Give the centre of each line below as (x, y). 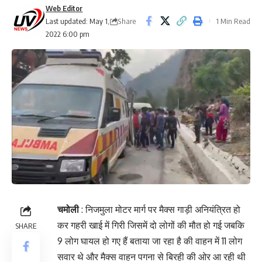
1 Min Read (233, 21)
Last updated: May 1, (78, 21)
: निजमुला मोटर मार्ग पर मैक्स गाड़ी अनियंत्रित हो (160, 210)
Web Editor (64, 8)
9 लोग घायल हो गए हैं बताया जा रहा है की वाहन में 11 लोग (150, 241)
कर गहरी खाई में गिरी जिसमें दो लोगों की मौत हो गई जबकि (151, 225)
